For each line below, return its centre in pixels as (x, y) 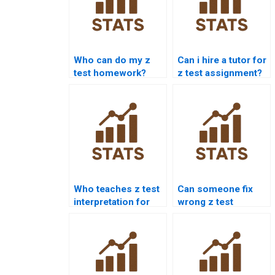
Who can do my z (112, 60)
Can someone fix (215, 189)
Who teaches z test (117, 189)
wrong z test (205, 202)
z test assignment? (220, 73)
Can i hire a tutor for (222, 60)
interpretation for (112, 202)
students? (96, 215)
